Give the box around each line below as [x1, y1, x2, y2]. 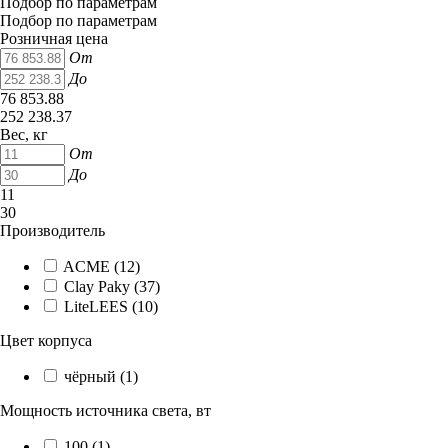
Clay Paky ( [64, 277, 139, 295]
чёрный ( [64, 367, 125, 385]
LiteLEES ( [64, 297, 137, 315]
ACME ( [63, 257, 119, 275]
